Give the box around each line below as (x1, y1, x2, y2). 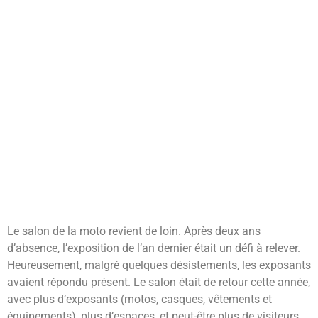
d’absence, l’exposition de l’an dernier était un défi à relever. (7, 241, 300, 255)
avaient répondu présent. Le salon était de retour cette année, (7, 275, 310, 289)
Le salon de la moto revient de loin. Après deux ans (7, 224, 261, 238)
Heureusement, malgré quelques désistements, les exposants (7, 258, 311, 272)
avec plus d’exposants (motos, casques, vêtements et (7, 292, 272, 306)
